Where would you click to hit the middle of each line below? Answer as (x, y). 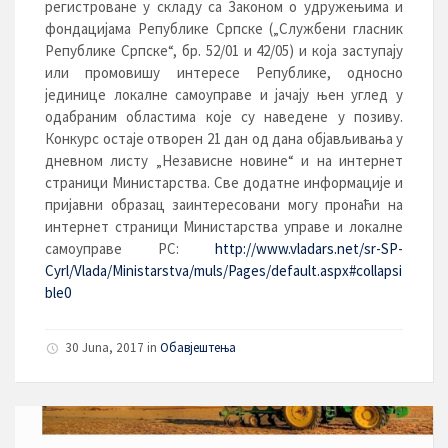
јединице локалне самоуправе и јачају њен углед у (224, 94)
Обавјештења (198, 347)
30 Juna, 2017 (104, 347)
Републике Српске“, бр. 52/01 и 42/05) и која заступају (224, 50)
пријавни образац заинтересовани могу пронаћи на (224, 204)
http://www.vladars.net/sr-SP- (309, 248)
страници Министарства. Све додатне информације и (224, 182)
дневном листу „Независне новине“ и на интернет (224, 160)
